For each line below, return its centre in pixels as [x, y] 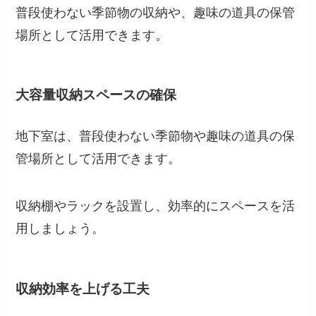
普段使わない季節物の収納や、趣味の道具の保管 [156, 12]
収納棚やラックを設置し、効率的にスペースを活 [156, 206]
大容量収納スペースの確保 [96, 95]
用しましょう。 [60, 229]
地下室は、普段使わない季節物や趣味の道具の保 [156, 136]
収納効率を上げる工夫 [83, 288]
